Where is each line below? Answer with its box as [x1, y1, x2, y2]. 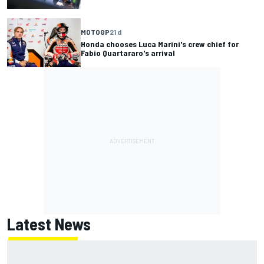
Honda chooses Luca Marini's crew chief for [81, 39, 239, 49]
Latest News [7, 213, 91, 234]
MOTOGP [81, 28, 110, 37]
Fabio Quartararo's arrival [81, 48, 175, 58]
